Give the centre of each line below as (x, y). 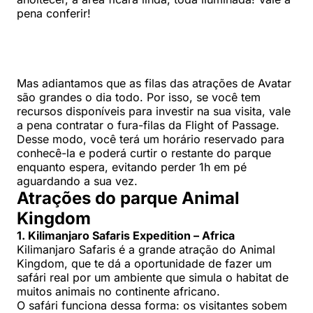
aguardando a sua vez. (77, 181)
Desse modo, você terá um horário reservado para (151, 139)
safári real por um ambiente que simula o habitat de (153, 277)
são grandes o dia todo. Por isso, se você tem (139, 97)
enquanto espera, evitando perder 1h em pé (132, 167)
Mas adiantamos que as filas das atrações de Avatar (154, 83)
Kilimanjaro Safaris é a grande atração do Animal (146, 249)
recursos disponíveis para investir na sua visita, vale (154, 111)
